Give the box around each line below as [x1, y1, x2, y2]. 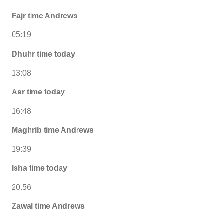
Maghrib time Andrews [12, 125, 93, 134]
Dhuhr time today [12, 49, 75, 58]
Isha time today [12, 164, 67, 172]
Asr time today [12, 88, 65, 96]
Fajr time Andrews [12, 12, 77, 20]
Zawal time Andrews [12, 201, 85, 210]
